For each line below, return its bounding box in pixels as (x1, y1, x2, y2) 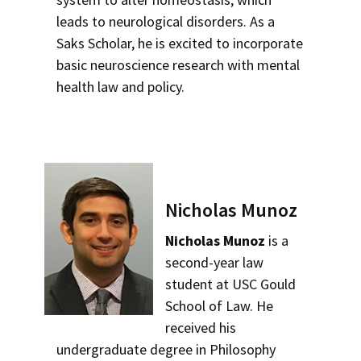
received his (165, 318, 237, 337)
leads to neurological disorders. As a (56, 12, 275, 31)
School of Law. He (165, 297, 274, 315)
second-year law (165, 253, 264, 272)
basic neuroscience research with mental (56, 56, 300, 74)
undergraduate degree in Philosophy (56, 340, 276, 359)
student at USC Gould (165, 275, 297, 293)
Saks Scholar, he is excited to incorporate (56, 34, 303, 52)
